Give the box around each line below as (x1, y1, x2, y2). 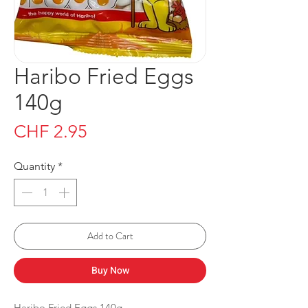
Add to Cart (87, 228, 133, 243)
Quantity (14, 159, 55, 173)
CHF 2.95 (14, 120, 87, 142)
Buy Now (91, 263, 129, 278)
